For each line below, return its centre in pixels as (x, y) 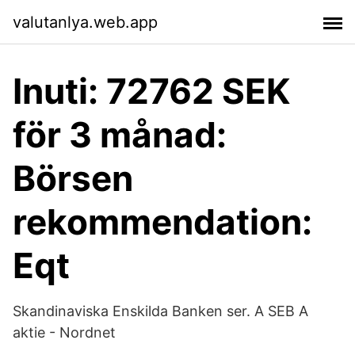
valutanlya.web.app (85, 22)
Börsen (73, 178)
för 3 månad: (120, 135)
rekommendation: (162, 222)
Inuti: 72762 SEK (151, 91)
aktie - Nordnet (64, 332)
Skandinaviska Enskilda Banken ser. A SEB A (160, 311)
